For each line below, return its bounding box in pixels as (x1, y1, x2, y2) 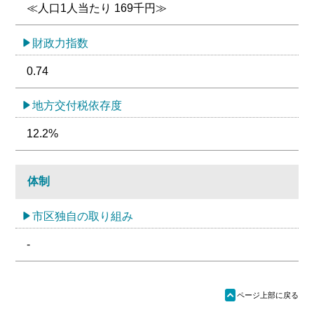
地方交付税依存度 (32, 99, 123, 111)
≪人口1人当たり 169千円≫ (27, 2, 168, 15)
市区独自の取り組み (32, 210, 134, 222)
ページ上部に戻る (236, 291, 299, 300)
